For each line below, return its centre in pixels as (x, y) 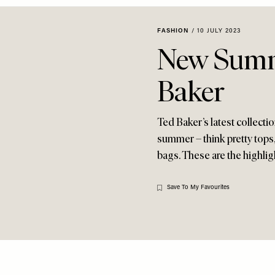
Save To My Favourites (198, 188)
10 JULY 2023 (219, 31)
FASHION (173, 31)
